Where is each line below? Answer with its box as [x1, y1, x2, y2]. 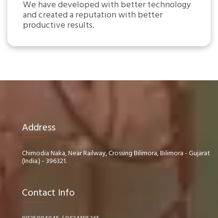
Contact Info [22, 185, 75, 201]
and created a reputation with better [23, 8, 163, 22]
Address [22, 120, 55, 136]
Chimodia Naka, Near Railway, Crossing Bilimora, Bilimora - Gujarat [22, 148, 210, 159]
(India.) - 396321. [22, 156, 67, 167]
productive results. [23, 18, 94, 33]
